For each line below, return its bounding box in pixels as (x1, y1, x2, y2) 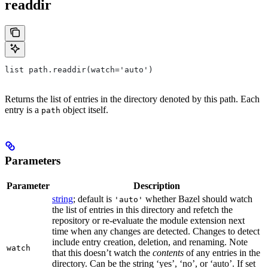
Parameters (5, 154, 60, 167)
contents (153, 247, 184, 258)
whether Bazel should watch (143, 193, 252, 204)
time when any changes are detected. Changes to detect (52, 226, 260, 236)
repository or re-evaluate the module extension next (52, 215, 245, 226)
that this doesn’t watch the (52, 247, 153, 258)
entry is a (5, 105, 41, 115)
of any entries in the (184, 247, 260, 258)
